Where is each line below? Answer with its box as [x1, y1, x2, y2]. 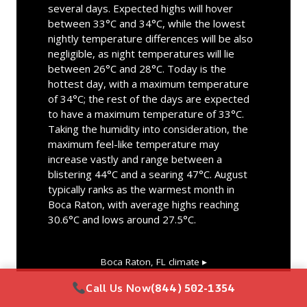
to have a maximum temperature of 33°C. [47, 106, 244, 121]
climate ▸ [165, 255, 207, 268]
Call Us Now [86, 280, 151, 295]
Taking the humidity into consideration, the [47, 121, 248, 136]
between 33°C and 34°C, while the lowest [47, 16, 245, 30]
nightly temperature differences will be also [47, 31, 253, 45]
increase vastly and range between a [47, 151, 222, 166]
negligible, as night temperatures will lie [47, 46, 234, 60]
